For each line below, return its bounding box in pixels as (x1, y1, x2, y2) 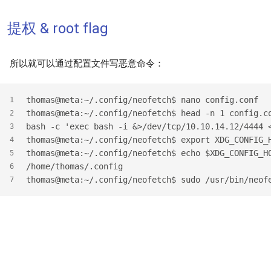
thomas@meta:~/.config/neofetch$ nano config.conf (26, 95, 258, 105)
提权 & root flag (7, 19, 108, 37)
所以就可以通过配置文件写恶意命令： (10, 57, 164, 69)
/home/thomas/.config (26, 162, 123, 171)
